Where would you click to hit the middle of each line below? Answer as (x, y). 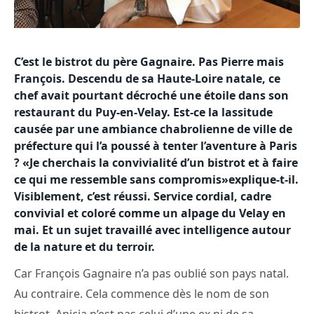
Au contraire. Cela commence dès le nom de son (142, 294)
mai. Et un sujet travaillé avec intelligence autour (152, 230)
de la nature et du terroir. (84, 247)
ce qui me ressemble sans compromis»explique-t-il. (156, 180)
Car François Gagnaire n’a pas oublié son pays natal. (151, 274)
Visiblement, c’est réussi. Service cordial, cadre (143, 197)
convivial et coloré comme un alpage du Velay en (150, 213)
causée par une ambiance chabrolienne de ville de (153, 129)
